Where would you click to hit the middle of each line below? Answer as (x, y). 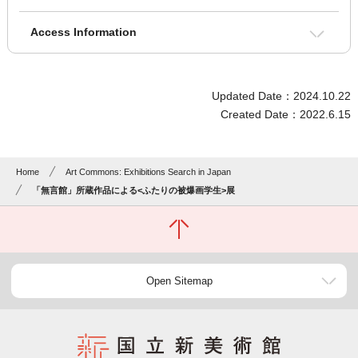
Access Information (83, 32)
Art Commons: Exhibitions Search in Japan (149, 172)
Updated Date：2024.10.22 (282, 96)
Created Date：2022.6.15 (286, 115)
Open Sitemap (179, 281)
